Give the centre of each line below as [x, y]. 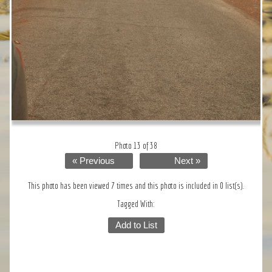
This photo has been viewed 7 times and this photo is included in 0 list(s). [136, 185]
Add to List [136, 225]
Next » [187, 161]
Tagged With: [136, 204]
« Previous [93, 161]
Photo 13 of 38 [136, 145]
